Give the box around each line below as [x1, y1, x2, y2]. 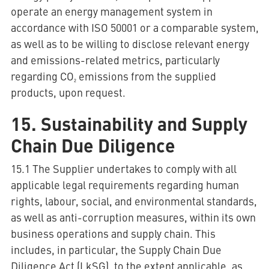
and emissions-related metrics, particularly [10, 52, 220, 67]
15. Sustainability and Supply [10, 110, 247, 136]
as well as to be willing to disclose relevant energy [10, 36, 249, 51]
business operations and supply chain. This [10, 226, 216, 241]
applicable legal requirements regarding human [10, 177, 239, 192]
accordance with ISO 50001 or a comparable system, [10, 20, 259, 35]
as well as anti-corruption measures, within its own [10, 210, 256, 225]
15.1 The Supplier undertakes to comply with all [10, 161, 237, 176]
